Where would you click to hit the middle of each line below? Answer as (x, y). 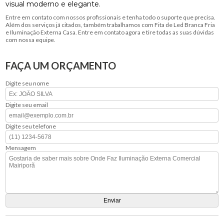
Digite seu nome (27, 83)
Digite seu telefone (31, 126)
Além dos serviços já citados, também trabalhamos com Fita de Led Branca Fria (110, 24)
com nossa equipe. (31, 39)
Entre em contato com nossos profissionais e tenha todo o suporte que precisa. (111, 17)
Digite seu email (27, 104)
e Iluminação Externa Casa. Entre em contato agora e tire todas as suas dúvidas (110, 32)
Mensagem (21, 147)
